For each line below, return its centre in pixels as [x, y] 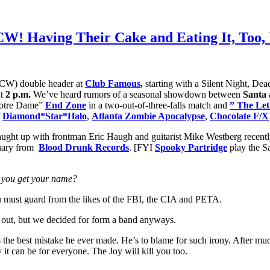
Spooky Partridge [191, 147]
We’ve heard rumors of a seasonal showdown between [137, 94]
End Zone [66, 105]
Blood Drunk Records [84, 147]
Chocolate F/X [239, 116]
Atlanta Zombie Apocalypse [148, 116]
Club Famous [113, 83]
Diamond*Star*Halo [45, 116]
